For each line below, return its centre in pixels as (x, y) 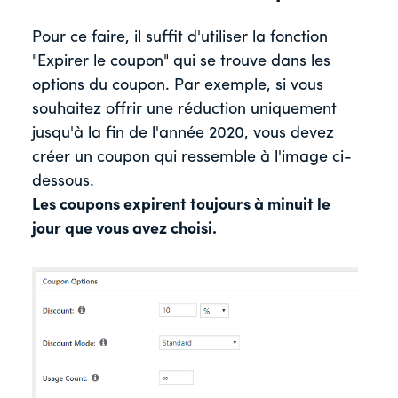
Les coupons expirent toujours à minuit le (181, 205)
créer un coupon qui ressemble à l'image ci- (192, 157)
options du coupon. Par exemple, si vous (178, 85)
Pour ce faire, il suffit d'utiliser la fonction (180, 37)
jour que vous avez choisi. (124, 229)
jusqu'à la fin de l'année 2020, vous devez (183, 133)
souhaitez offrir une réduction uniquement (184, 109)
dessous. (63, 181)
